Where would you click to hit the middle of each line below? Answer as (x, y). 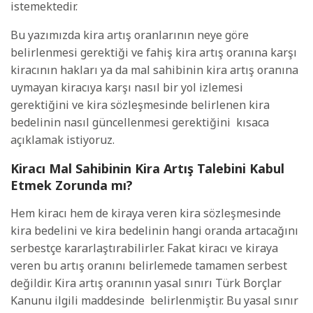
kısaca (253, 123)
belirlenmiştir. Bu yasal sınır (224, 301)
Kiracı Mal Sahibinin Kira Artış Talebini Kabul (147, 169)
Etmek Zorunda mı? (72, 185)
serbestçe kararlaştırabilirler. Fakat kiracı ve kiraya (144, 248)
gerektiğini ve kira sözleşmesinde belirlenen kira (140, 105)
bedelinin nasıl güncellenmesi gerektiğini (121, 123)
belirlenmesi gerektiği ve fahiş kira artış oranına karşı (154, 53)
